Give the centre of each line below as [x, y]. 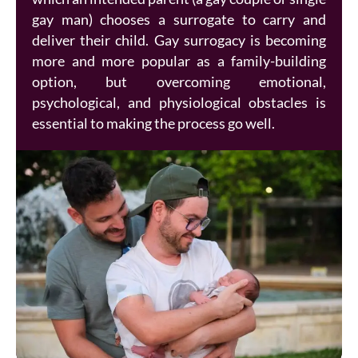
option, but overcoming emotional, [179, 82]
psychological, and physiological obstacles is [179, 103]
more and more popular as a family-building [179, 62]
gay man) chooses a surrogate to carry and [179, 20]
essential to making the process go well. [153, 124]
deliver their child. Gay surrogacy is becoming [179, 41]
